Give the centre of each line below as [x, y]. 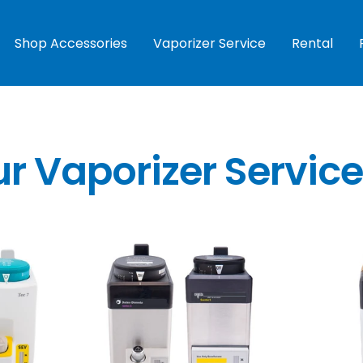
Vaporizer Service [209, 43]
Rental [312, 43]
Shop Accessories [71, 43]
